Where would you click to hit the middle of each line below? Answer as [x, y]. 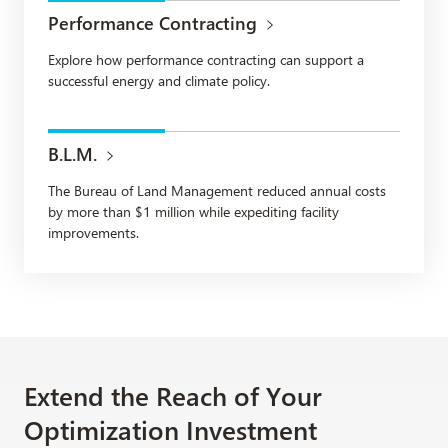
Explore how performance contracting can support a [206, 59]
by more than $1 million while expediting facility [193, 211]
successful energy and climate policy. [159, 80]
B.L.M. [72, 153]
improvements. [93, 232]
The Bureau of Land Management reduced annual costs [217, 190]
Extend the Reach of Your [173, 395]
